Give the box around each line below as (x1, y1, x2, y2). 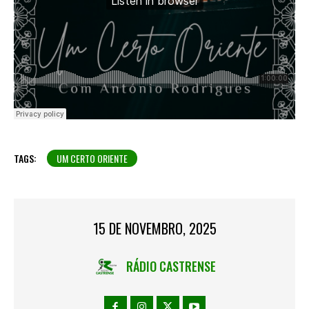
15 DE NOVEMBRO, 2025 (92, 218, 217, 239)
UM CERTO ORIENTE (57, 151, 128, 166)
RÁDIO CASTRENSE (126, 257, 216, 276)
